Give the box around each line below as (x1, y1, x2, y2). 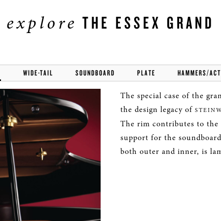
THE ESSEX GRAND (77, 11, 215, 33)
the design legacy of (120, 104, 195, 115)
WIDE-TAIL (23, 68, 53, 77)
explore (6, 10, 77, 35)
